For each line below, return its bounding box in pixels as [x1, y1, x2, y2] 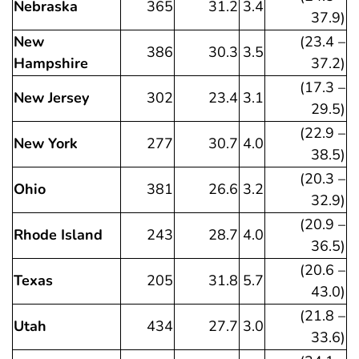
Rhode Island [14, 225, 103, 245]
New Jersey [14, 88, 89, 108]
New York [14, 134, 78, 154]
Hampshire [14, 54, 88, 74]
